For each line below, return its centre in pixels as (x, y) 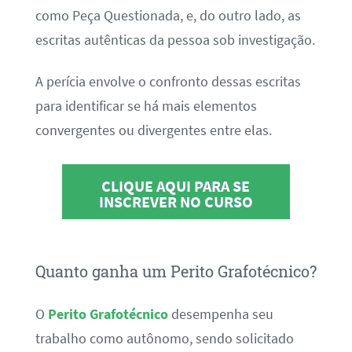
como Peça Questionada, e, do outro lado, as (168, 15)
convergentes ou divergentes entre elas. (153, 131)
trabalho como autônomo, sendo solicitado (164, 338)
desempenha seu (220, 314)
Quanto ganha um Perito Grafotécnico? (176, 271)
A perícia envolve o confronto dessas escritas (168, 82)
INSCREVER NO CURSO (176, 202)
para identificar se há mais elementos (146, 106)
